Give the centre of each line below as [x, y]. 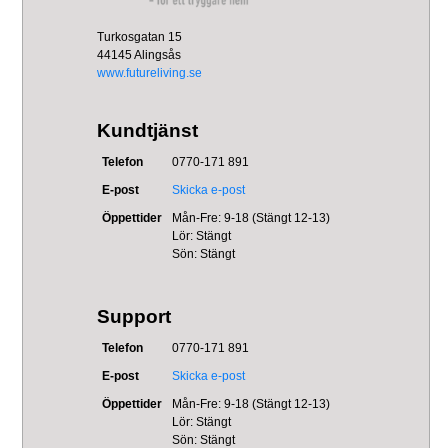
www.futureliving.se [150, 72]
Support [134, 316]
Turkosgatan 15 [140, 36]
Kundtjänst [148, 130]
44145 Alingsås [139, 54]
